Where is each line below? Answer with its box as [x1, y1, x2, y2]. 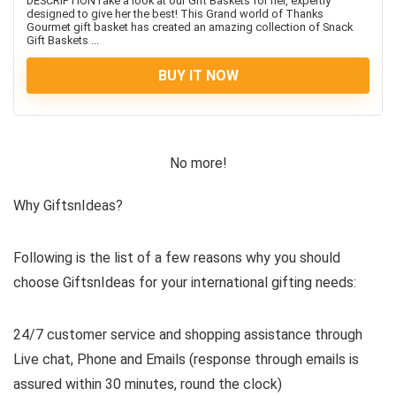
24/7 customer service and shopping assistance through [13, 326, 362, 343]
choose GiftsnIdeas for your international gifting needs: [13, 274, 356, 291]
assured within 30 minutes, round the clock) [13, 376, 282, 392]
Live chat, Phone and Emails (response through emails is [13, 351, 359, 368]
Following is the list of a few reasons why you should [13, 249, 340, 266]
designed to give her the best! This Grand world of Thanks [27, 7, 324, 20]
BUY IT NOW [157, 67, 239, 84]
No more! [169, 155, 227, 171]
